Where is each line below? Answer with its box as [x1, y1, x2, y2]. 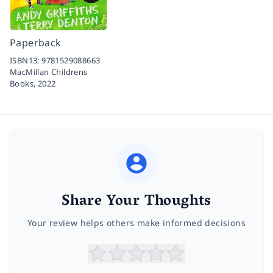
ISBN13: [10, 55, 42, 66]
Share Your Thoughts [62, 188, 211, 216]
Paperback [10, 36, 62, 50]
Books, [10, 78, 38, 90]
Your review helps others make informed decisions [27, 217, 246, 229]
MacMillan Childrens [10, 66, 88, 78]
